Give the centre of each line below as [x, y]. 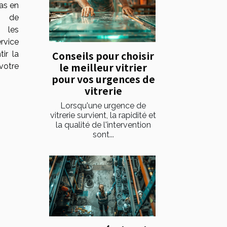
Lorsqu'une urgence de [103, 105]
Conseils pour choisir [103, 55]
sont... [103, 134]
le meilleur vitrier [103, 67]
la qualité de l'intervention [103, 125]
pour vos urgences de [103, 79]
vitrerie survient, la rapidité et [103, 115]
